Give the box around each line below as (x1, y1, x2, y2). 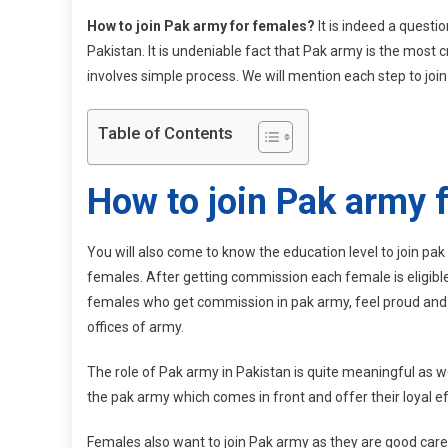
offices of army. (87, 319, 184, 335)
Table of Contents (98, 123, 233, 144)
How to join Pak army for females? (87, 18, 318, 34)
